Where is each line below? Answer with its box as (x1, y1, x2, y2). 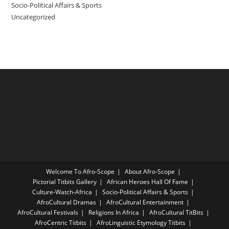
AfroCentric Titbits (35, 218, 86, 227)
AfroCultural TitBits (149, 208, 203, 217)
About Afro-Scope (124, 167, 175, 176)
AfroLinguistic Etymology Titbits (97, 218, 186, 227)
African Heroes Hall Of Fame (106, 177, 188, 186)
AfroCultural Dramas (37, 197, 96, 207)
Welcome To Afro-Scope (45, 167, 114, 176)
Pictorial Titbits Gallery (32, 177, 97, 186)
